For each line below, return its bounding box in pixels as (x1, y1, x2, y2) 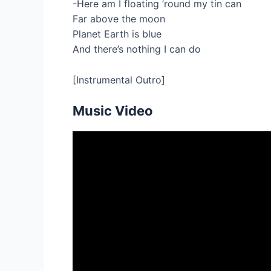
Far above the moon (73, 13, 165, 25)
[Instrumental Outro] (73, 73, 165, 86)
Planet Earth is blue (73, 28, 162, 41)
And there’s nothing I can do (73, 43, 201, 56)
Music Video (73, 103, 153, 119)
